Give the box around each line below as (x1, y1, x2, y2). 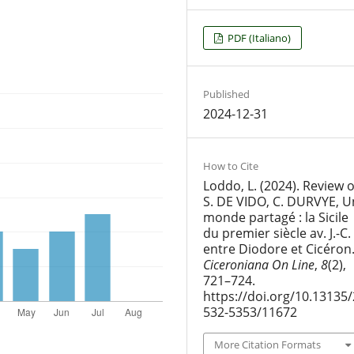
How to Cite (202, 158, 258, 173)
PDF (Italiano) (225, 30, 292, 45)
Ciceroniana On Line (202, 255, 314, 273)
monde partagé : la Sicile (202, 208, 348, 226)
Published (202, 86, 250, 101)
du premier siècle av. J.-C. (202, 224, 351, 242)
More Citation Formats (213, 337, 321, 352)
